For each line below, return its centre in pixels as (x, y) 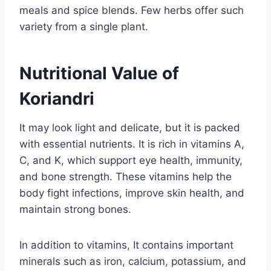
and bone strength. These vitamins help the (126, 176)
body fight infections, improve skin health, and (132, 193)
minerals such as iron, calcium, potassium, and (133, 261)
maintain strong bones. (75, 209)
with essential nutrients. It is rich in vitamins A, (132, 144)
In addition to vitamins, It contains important (126, 245)
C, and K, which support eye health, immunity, (131, 160)
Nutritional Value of (99, 73)
